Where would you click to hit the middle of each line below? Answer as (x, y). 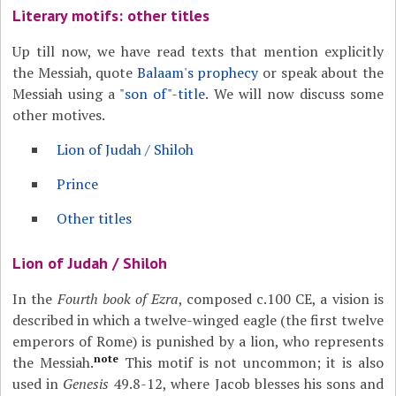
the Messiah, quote (75, 72)
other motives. (59, 115)
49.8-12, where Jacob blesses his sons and (246, 384)
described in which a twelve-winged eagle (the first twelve (198, 320)
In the (35, 299)
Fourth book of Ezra (118, 299)
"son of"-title (163, 94)
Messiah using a (66, 94)
